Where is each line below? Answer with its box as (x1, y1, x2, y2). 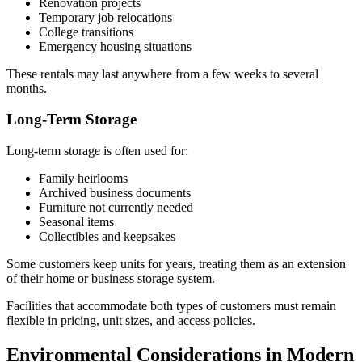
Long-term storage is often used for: (6, 144, 188, 158)
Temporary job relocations (39, 10, 172, 24)
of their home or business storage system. (6, 271, 215, 286)
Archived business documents (39, 186, 191, 200)
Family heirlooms (39, 171, 128, 186)
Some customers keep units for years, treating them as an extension (6, 257, 346, 271)
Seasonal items (39, 215, 114, 229)
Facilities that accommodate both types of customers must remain (6, 299, 336, 314)
